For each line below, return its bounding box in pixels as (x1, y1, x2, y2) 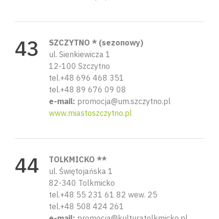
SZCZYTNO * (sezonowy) (49, 37, 143, 47)
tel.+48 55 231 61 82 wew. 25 (49, 189, 157, 199)
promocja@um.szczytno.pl (75, 96, 171, 106)
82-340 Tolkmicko (49, 177, 115, 188)
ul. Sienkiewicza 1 (49, 49, 110, 59)
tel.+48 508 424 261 (49, 201, 124, 211)
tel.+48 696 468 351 (49, 72, 124, 83)
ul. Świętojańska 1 (49, 166, 113, 176)
